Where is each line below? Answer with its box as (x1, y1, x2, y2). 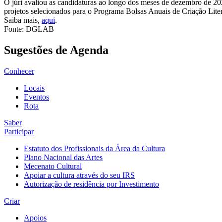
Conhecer (4, 66, 34, 75)
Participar (4, 127, 34, 136)
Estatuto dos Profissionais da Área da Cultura (24, 144, 165, 153)
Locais (24, 83, 45, 92)
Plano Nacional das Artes (24, 153, 103, 162)
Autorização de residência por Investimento (24, 179, 159, 188)
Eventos (24, 92, 49, 101)
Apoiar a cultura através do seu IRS (24, 170, 135, 179)
